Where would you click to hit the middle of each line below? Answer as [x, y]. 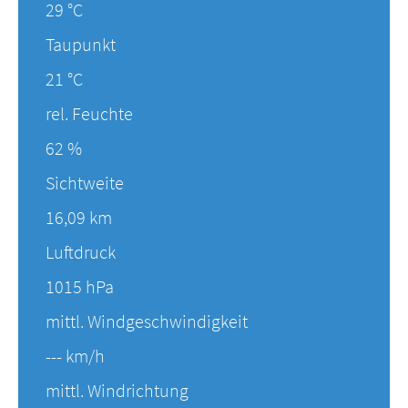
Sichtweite [85, 183]
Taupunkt [81, 45]
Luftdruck [81, 252]
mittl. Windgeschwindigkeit [147, 321]
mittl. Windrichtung [117, 391]
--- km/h [75, 356]
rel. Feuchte [89, 114]
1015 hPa [80, 287]
